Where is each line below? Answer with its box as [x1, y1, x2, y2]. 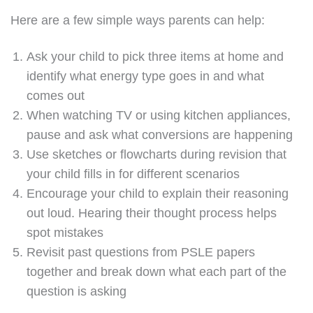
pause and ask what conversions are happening [27, 128, 293, 142]
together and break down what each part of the [27, 265, 287, 279]
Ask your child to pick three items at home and [27, 50, 284, 64]
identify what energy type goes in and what [27, 69, 265, 83]
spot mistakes [27, 226, 104, 240]
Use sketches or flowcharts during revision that [27, 147, 287, 161]
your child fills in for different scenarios [27, 167, 240, 181]
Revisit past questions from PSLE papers [27, 245, 256, 259]
